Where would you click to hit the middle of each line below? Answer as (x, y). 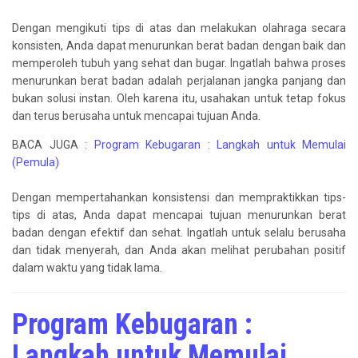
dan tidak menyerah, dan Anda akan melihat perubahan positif (179, 251)
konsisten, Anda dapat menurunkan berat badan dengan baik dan (179, 46)
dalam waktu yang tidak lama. (87, 268)
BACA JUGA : (53, 145)
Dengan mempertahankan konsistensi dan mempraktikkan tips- (179, 198)
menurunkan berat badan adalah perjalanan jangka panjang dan (179, 81)
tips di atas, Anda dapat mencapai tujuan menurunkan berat (179, 215)
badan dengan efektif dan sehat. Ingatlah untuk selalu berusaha (179, 233)
